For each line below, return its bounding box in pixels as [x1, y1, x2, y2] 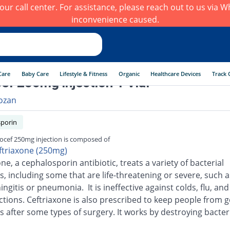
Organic [118, 70, 140, 78]
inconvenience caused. [71, 14, 159, 25]
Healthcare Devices [150, 70, 201, 78]
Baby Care [21, 70, 49, 78]
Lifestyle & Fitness [60, 70, 108, 78]
